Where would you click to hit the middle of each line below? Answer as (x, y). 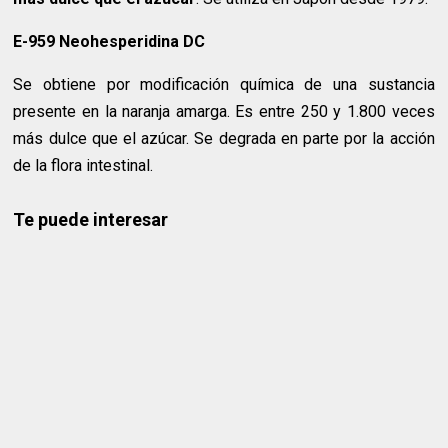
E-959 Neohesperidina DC (109, 42)
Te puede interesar (91, 220)
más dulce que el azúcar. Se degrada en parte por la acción (224, 139)
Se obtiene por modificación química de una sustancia (224, 85)
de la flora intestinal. (83, 166)
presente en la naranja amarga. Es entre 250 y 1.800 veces (224, 112)
